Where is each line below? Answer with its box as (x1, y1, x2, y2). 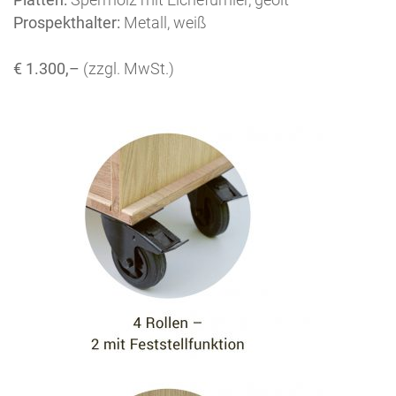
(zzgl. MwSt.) (83, 59, 174, 79)
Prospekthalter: (13, 13, 120, 33)
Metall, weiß (120, 13, 207, 33)
